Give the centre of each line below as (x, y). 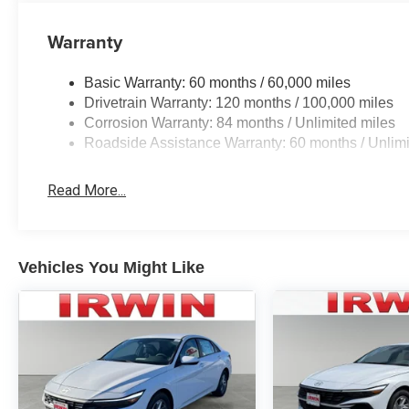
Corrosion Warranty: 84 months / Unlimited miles (240, 123)
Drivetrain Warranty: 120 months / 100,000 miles (239, 103)
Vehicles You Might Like (111, 268)
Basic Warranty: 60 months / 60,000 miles (218, 83)
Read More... (87, 191)
